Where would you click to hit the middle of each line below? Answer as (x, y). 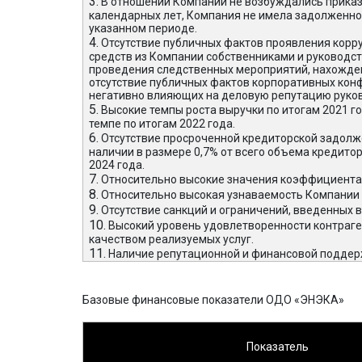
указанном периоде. (143, 28)
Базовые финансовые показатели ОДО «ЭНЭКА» (213, 300)
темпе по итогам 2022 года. (162, 124)
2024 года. (117, 165)
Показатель (278, 346)
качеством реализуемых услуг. (172, 239)
